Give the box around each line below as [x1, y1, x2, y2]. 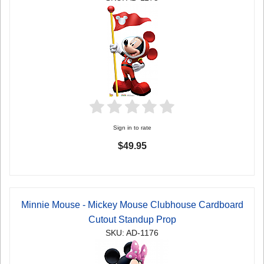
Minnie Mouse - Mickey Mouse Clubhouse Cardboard [21, 199, 243, 210]
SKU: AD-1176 [105, 228, 159, 237]
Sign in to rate [113, 124, 151, 131]
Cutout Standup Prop [88, 214, 176, 225]
